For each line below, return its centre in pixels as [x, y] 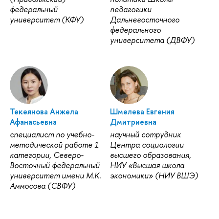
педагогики [131, 9]
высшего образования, [150, 155]
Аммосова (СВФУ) [43, 186]
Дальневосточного [144, 19]
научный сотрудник [145, 135]
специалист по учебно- [52, 135]
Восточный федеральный [55, 165]
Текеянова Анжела [44, 112]
